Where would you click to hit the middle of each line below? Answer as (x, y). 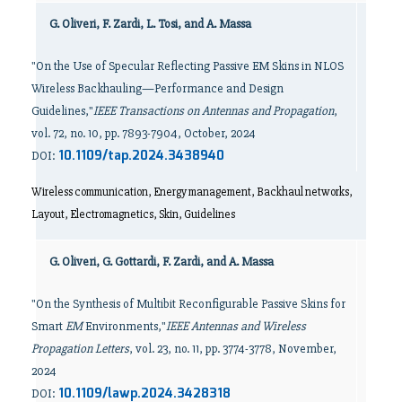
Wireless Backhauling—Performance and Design (157, 89)
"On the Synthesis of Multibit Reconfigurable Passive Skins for (188, 304)
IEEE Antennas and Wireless (236, 327)
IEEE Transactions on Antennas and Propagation (214, 111)
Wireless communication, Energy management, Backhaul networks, (192, 192)
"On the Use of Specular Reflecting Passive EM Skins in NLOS (188, 66)
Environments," (124, 327)
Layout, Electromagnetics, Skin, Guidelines (133, 215)
